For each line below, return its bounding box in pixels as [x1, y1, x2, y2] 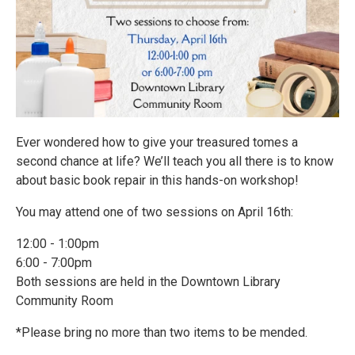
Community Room [16, 293, 113, 308]
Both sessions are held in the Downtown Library [16, 274, 281, 289]
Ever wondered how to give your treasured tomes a [16, 135, 298, 150]
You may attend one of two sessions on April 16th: [16, 204, 293, 219]
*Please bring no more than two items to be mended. [16, 325, 307, 340]
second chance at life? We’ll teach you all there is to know [16, 154, 334, 169]
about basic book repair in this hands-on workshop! [16, 173, 299, 188]
